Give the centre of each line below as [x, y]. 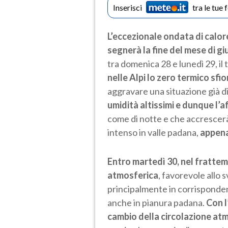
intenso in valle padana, [154, 132]
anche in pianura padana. [157, 202]
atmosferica [133, 175]
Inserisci [127, 7]
